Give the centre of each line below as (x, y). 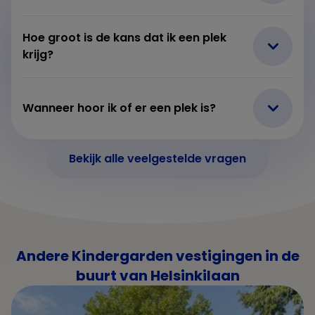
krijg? (38, 54)
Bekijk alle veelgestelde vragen (157, 158)
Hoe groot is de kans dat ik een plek (124, 37)
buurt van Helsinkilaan (157, 275)
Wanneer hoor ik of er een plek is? (119, 108)
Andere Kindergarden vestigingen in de (157, 256)
